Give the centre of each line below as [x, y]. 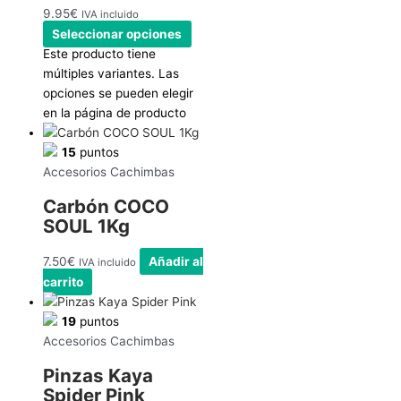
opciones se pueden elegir [118, 94]
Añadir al [176, 262]
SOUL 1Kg [86, 226]
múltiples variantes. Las [111, 74]
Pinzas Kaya [98, 376]
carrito [63, 282]
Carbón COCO [106, 207]
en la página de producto [115, 113]
